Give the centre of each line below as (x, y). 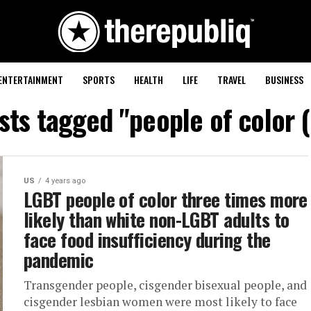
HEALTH (148, 79)
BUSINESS (284, 79)
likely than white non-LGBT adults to (157, 219)
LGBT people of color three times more (166, 199)
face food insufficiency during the (147, 239)
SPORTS (98, 79)
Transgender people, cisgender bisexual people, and (165, 285)
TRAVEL (231, 79)
